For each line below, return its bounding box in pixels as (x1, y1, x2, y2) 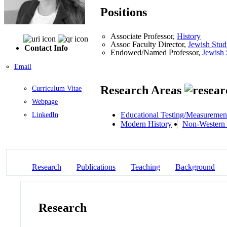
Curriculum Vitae (32, 84, 82, 92)
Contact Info (24, 43, 68, 52)
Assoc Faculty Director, (110, 40, 188, 49)
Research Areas (100, 84, 184, 97)
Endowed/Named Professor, (110, 48, 202, 57)
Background (175, 162, 215, 171)
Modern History (121, 119, 172, 128)
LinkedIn (32, 110, 58, 119)
